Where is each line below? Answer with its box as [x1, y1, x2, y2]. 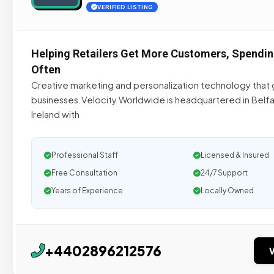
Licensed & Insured [201, 150, 270, 160]
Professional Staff [51, 150, 118, 160]
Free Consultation [51, 168, 117, 177]
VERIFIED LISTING [97, 4, 154, 10]
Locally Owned [201, 186, 254, 195]
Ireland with [31, 109, 80, 120]
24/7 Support [201, 168, 248, 177]
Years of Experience [51, 186, 123, 195]
